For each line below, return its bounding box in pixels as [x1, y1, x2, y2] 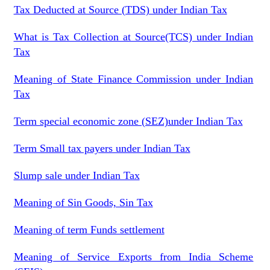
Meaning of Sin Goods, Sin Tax [13, 196, 153, 209]
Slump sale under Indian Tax [13, 169, 140, 181]
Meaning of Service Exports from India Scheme [13, 251, 254, 263]
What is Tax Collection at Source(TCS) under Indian [13, 31, 254, 43]
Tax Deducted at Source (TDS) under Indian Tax [13, 4, 227, 16]
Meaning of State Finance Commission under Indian [13, 73, 254, 85]
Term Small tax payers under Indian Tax [13, 142, 190, 154]
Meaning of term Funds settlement [13, 224, 165, 236]
